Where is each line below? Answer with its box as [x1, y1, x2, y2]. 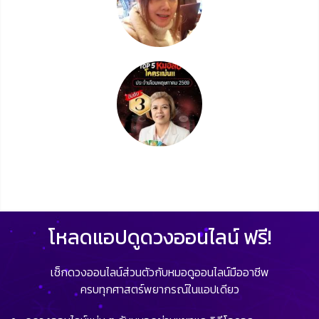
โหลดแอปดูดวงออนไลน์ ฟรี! [48, 221, 271, 252]
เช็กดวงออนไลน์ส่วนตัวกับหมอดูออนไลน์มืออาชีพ [50, 263, 269, 281]
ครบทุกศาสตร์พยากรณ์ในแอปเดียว [80, 280, 239, 298]
